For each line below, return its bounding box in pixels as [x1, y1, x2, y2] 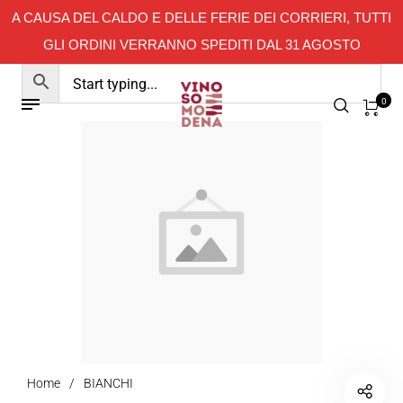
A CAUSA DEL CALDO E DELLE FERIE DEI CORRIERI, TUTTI [12, 10, 391, 25]
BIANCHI [84, 375, 133, 390]
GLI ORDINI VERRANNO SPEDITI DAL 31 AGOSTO [42, 37, 361, 52]
